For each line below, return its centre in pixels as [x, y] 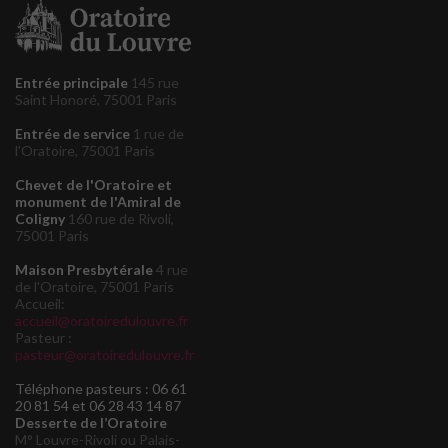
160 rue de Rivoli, [119, 218]
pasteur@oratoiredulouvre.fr [104, 354]
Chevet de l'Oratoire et [93, 184]
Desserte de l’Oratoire [91, 422]
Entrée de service [72, 133]
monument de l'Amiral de [98, 201]
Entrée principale [71, 82]
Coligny [40, 218]
